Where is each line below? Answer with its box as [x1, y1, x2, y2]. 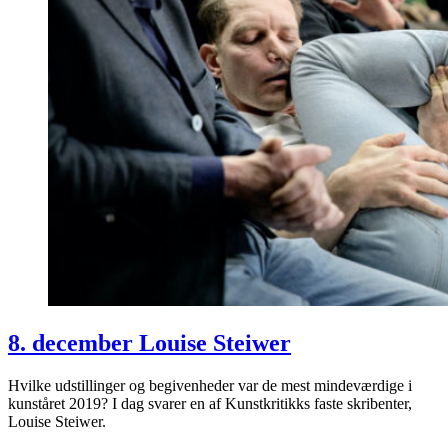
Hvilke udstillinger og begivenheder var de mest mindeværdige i [8, 377, 412, 395]
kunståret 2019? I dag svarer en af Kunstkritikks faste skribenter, [8, 395, 412, 413]
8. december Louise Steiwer [8, 330, 291, 357]
